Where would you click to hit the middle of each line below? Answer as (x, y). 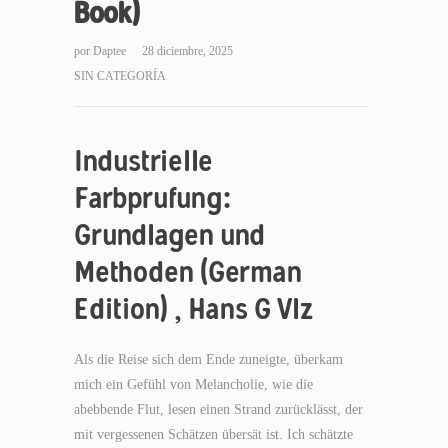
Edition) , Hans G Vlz (194, 308)
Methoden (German (188, 271)
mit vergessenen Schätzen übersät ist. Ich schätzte (213, 434)
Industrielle (143, 160)
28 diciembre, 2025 (187, 51)
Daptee (111, 51)
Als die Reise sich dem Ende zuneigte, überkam (208, 359)
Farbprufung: (152, 197)
